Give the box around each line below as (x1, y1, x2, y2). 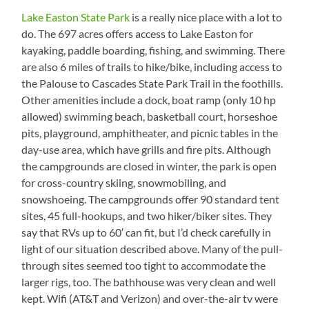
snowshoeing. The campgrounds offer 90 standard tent (21, 192, 280, 206)
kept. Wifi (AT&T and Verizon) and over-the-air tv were (21, 292, 279, 306)
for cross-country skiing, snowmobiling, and (21, 176, 227, 190)
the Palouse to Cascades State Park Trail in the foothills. (21, 77, 283, 90)
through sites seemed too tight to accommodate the (21, 259, 266, 272)
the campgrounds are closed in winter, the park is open (21, 159, 277, 173)
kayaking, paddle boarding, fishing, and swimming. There (21, 43, 286, 57)
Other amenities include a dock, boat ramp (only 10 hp (21, 93, 277, 107)
